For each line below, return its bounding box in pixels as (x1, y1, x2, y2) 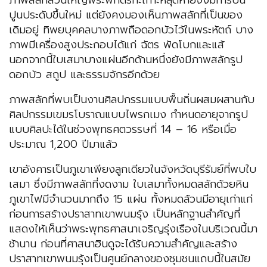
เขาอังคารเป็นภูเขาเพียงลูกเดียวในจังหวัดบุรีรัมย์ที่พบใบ (9, 161, 256, 178)
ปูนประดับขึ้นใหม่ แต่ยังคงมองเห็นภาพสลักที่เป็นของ (9, 7, 243, 24)
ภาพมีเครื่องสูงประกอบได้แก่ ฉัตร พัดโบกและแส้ (9, 36, 224, 54)
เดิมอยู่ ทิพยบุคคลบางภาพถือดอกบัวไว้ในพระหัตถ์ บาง (9, 21, 253, 39)
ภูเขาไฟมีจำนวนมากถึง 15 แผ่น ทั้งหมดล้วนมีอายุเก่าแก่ (9, 191, 253, 208)
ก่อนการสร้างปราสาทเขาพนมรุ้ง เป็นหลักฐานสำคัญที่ (9, 206, 240, 223)
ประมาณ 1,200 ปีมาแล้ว (9, 136, 117, 153)
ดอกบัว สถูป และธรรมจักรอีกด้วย (9, 66, 160, 83)
